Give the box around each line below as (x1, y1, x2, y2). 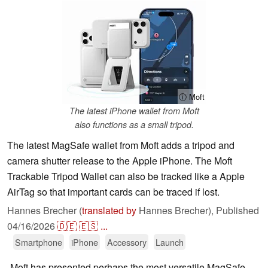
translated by (82, 203, 136, 218)
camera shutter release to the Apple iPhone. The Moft (7, 154, 232, 168)
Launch (156, 236, 184, 249)
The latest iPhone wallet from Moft (69, 105, 199, 117)
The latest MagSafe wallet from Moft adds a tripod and (7, 138, 234, 153)
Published (216, 203, 259, 218)
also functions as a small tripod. (74, 118, 194, 131)
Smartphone (15, 236, 62, 249)
